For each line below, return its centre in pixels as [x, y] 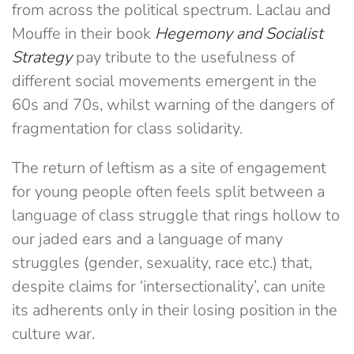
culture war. [53, 334]
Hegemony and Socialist [239, 34]
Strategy [44, 58]
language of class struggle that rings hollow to [176, 216]
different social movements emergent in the [164, 81]
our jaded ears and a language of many [147, 239]
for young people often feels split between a [168, 192]
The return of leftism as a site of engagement [169, 168]
